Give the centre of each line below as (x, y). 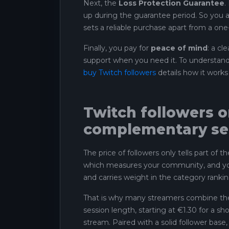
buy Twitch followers (120, 72)
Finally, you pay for (117, 48)
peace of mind (179, 48)
